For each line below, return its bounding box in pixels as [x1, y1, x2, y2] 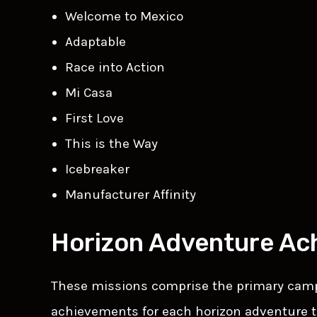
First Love [65, 110, 124, 126]
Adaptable [65, 33, 126, 50]
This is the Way [65, 135, 158, 151]
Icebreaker [65, 161, 129, 177]
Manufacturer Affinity [65, 186, 196, 202]
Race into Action [65, 59, 165, 75]
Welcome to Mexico [65, 8, 183, 24]
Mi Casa [65, 84, 113, 100]
